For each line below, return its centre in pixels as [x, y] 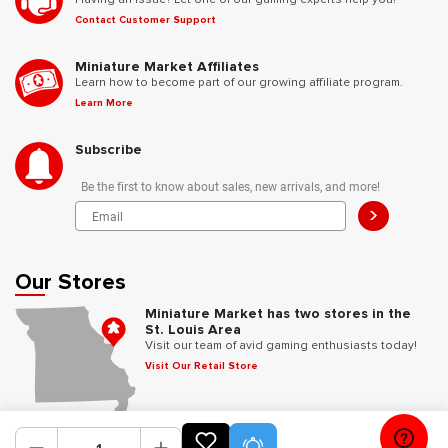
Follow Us [63, 429]
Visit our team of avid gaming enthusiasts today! [281, 345]
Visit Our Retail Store [201, 366]
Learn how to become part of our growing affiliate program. [239, 82]
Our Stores [70, 282]
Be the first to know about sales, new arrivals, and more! [230, 185]
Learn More [104, 103]
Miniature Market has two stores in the [278, 313]
